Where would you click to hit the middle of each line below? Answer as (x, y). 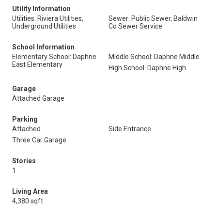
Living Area (30, 191)
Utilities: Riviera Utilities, (48, 18)
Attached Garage (38, 98)
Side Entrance (130, 129)
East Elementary (37, 64)
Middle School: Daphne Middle (154, 57)
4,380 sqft (28, 201)
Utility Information (41, 9)
